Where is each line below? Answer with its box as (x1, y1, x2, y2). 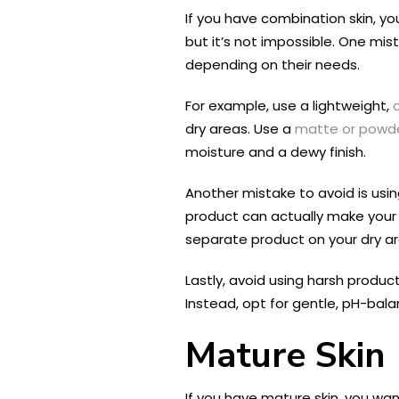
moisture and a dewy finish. (185, 142, 366, 161)
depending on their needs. (185, 54, 360, 74)
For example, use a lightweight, (185, 95, 393, 115)
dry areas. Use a (185, 118, 295, 138)
